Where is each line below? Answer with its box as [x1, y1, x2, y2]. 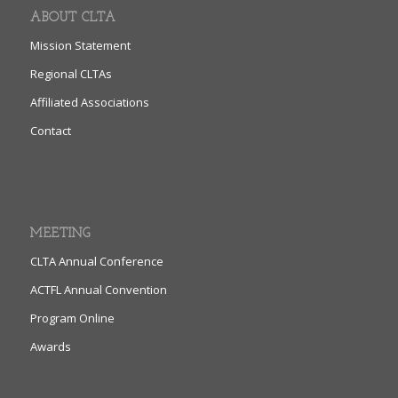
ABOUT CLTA [29, 12, 116, 26]
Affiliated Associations [29, 94, 149, 111]
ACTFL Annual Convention [29, 282, 167, 298]
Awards [29, 338, 71, 355]
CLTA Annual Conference [29, 253, 163, 270]
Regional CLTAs [29, 66, 112, 83]
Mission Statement [29, 37, 131, 54]
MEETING [29, 227, 91, 242]
